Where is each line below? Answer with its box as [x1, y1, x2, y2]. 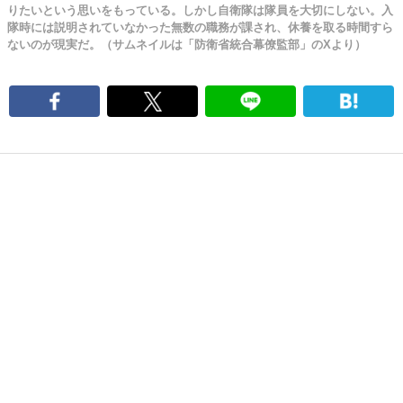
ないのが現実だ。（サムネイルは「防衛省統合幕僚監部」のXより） [7, 38, 366, 51]
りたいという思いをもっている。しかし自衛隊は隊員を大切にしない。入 [7, 4, 393, 17]
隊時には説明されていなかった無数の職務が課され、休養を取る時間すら [7, 21, 393, 34]
